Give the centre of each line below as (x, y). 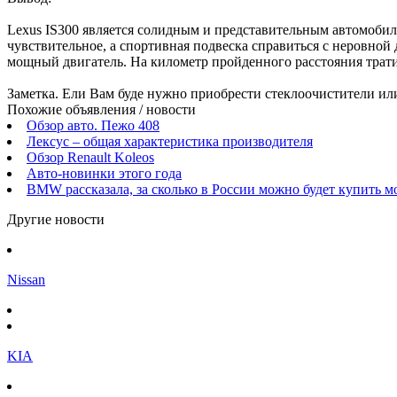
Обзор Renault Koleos (90, 158)
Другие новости (56, 220)
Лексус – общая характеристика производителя (170, 142)
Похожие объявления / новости (101, 110)
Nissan (26, 280)
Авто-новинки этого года (104, 174)
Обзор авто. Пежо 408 (93, 126)
